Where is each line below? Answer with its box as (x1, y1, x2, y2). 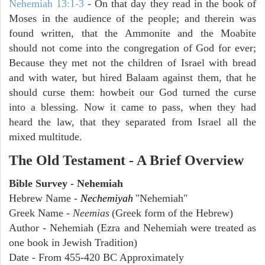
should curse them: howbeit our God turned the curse (9, 86, 256, 99)
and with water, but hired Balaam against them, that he (9, 72, 256, 84)
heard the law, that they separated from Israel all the (9, 116, 256, 128)
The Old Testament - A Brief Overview (9, 153, 244, 169)
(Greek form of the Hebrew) (112, 207, 233, 219)
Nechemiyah (80, 192, 133, 205)
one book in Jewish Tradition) (9, 237, 137, 249)
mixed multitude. (9, 131, 82, 143)
